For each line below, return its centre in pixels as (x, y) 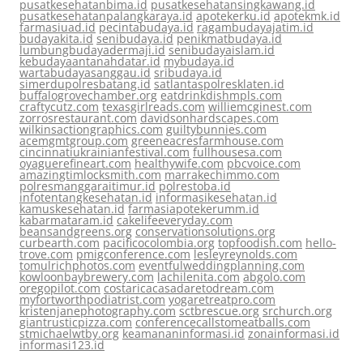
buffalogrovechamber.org (88, 95)
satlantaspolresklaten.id (219, 84)
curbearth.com (60, 243)
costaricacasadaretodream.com (189, 288)
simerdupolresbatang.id (85, 84)
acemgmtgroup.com (74, 141)
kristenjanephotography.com (98, 311)
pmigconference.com (133, 254)
